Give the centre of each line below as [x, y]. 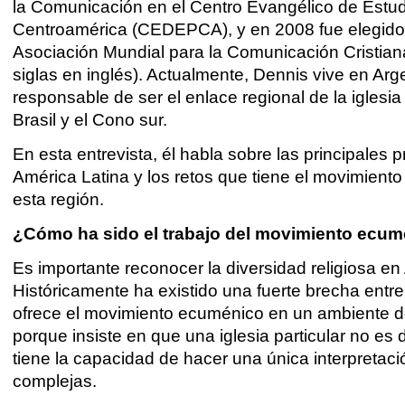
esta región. [59, 199]
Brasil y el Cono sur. [90, 120]
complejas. [55, 381]
